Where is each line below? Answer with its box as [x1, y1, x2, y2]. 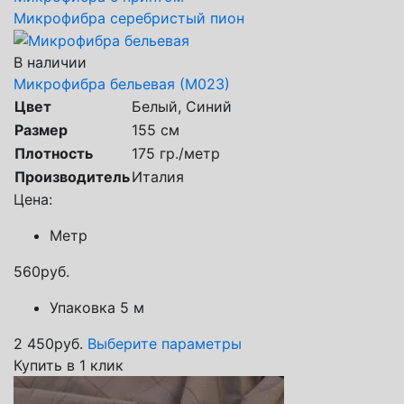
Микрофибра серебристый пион [14, 8, 244, 27]
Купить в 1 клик [14, 356, 124, 375]
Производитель [14, 168, 130, 187]
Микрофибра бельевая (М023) [14, 75, 230, 94]
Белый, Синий [132, 97, 232, 116]
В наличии [14, 53, 87, 72]
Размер [14, 121, 68, 140]
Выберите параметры [87, 335, 242, 353]
